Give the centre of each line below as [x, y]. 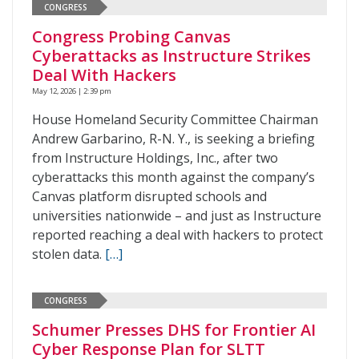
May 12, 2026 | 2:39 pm [72, 91]
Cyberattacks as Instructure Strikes [171, 56]
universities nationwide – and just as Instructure [177, 216]
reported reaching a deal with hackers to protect [177, 235]
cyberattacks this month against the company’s [173, 177]
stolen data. [69, 254]
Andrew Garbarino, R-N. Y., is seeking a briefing [173, 139]
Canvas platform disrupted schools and [149, 196]
